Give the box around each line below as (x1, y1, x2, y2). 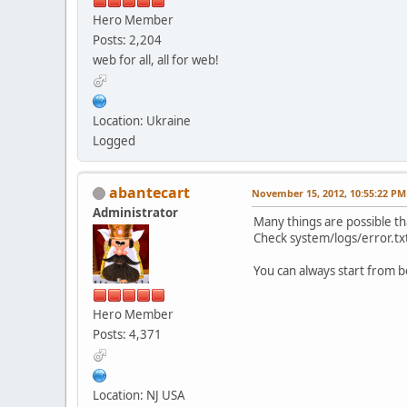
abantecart (109, 182, 190, 203)
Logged (93, 132, 135, 149)
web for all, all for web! (93, 51, 219, 68)
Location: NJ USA (93, 386, 185, 403)
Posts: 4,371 (93, 325, 162, 342)
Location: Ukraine (93, 112, 191, 129)
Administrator (93, 203, 178, 221)
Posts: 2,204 (93, 31, 162, 48)
